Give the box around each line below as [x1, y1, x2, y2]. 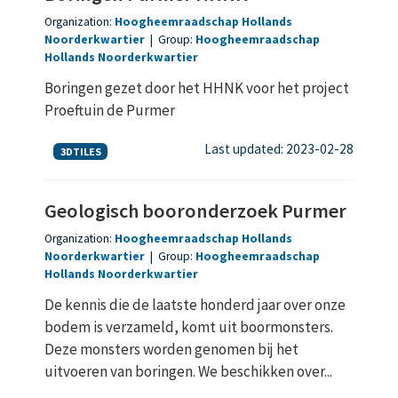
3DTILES [60, 144, 101, 158]
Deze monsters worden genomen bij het [44, 338, 298, 359]
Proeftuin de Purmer [44, 99, 175, 120]
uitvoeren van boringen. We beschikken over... [44, 361, 332, 381]
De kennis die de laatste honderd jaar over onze [44, 294, 346, 314]
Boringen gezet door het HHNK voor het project [44, 77, 349, 98]
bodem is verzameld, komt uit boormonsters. [44, 316, 333, 337]
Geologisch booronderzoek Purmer [44, 197, 346, 223]
